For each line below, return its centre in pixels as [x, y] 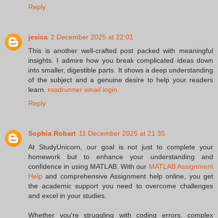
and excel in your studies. [67, 196]
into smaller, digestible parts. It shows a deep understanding [121, 70]
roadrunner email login [82, 90]
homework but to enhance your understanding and [121, 157]
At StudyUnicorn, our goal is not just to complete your [121, 147]
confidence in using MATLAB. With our [89, 166]
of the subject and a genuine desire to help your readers [121, 80]
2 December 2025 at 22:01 [92, 37]
